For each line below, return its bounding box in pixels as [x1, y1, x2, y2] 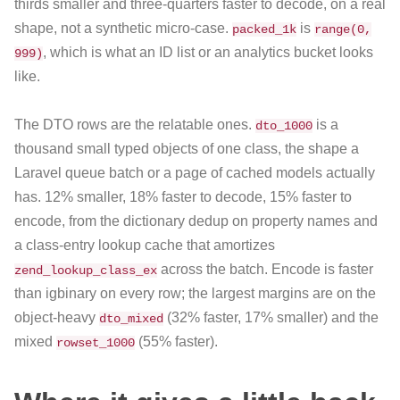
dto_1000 [255, 119, 312, 134]
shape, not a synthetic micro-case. [14, 21, 232, 37]
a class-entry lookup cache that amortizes [14, 237, 275, 254]
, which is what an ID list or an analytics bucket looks [43, 45, 373, 61]
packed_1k [232, 22, 296, 37]
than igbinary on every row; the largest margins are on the [14, 286, 376, 302]
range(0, [314, 22, 371, 37]
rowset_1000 [56, 336, 135, 351]
